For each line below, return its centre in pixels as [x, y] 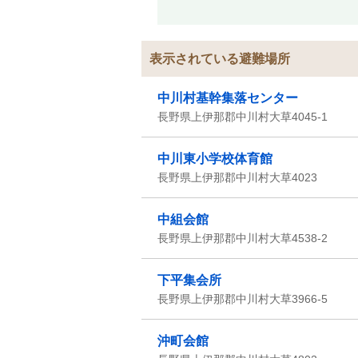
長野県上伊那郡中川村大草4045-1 [243, 117]
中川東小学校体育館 [215, 159]
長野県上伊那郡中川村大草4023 [237, 177]
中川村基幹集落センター [228, 98]
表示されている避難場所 [220, 59]
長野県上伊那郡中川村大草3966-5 [243, 299]
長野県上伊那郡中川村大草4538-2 [243, 238]
